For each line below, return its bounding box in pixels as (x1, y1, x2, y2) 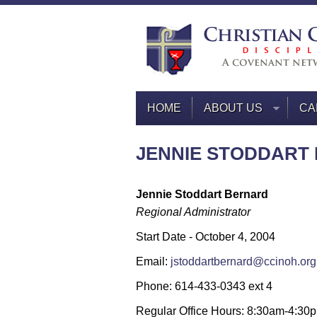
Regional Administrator (136, 206, 250, 218)
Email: (136, 255, 171, 267)
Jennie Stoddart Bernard (136, 188, 268, 200)
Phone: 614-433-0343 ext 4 (136, 280, 272, 292)
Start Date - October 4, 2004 (136, 231, 275, 243)
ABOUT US (204, 101, 263, 114)
